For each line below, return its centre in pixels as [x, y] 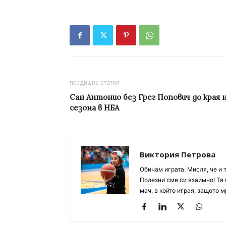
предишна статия [95, 83]
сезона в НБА [94, 108]
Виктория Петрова [178, 155]
